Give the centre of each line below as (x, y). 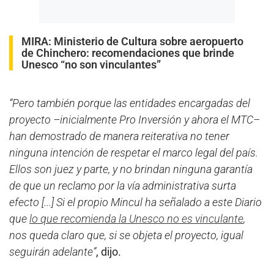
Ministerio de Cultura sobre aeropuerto (149, 42)
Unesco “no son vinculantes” (91, 65)
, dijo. (109, 252)
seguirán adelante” (53, 252)
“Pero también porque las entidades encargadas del (130, 103)
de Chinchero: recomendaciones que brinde (128, 53)
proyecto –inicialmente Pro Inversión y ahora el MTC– (135, 120)
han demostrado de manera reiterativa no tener (119, 136)
